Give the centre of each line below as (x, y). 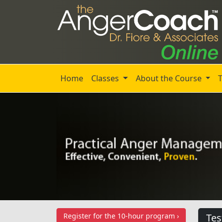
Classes (106, 78)
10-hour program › (147, 216)
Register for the (89, 216)
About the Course (169, 78)
